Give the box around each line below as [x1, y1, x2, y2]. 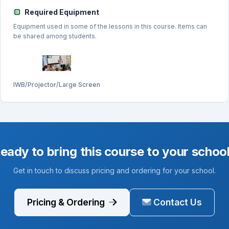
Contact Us [153, 196, 202, 208]
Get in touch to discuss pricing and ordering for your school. [13, 166, 216, 175]
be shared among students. [13, 32, 97, 40]
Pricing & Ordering [27, 196, 107, 208]
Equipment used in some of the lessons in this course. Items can [13, 22, 207, 30]
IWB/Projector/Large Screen [13, 80, 100, 88]
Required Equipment [24, 7, 99, 16]
